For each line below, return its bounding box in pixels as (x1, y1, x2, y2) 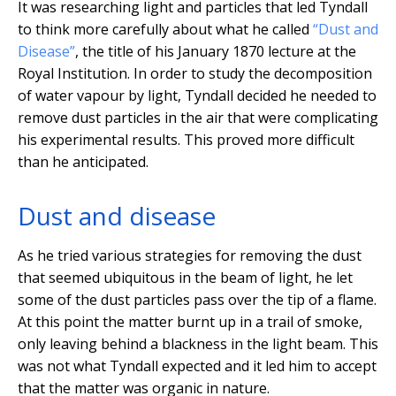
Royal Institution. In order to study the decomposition (18, 64, 372, 84)
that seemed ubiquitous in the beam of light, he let (18, 268, 353, 288)
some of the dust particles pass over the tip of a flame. (18, 290, 377, 310)
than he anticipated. (18, 152, 148, 172)
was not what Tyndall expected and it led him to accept (18, 356, 377, 377)
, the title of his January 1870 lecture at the (75, 42, 356, 62)
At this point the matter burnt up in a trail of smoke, (18, 312, 362, 332)
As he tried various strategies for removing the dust (18, 246, 362, 266)
